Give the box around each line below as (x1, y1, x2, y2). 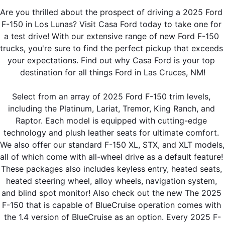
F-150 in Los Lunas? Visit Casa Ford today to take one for (1, 19, 221, 29)
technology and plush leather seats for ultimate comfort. (4, 127, 219, 138)
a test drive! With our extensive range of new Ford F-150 (4, 31, 219, 41)
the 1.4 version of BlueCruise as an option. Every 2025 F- (4, 211, 221, 222)
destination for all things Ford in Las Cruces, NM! (20, 67, 205, 77)
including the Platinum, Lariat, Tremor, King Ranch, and (8, 103, 215, 114)
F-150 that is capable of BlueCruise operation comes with (2, 199, 221, 210)
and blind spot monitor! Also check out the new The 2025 (1, 187, 221, 198)
